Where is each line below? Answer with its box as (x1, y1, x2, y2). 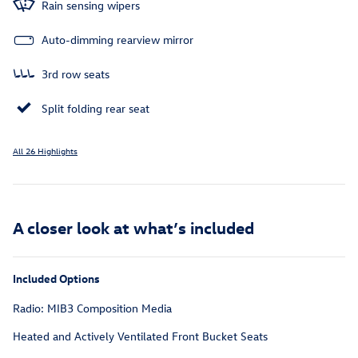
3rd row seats (42, 66, 109, 82)
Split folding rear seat (42, 101, 149, 117)
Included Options (13, 271, 100, 287)
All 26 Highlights (13, 145, 78, 157)
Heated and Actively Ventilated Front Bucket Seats (13, 328, 268, 344)
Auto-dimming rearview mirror (42, 32, 193, 48)
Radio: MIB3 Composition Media (13, 300, 172, 316)
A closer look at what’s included (13, 217, 254, 238)
